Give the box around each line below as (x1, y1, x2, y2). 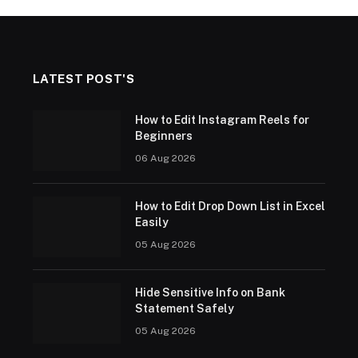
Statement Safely (134, 301, 234, 315)
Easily (134, 215, 169, 229)
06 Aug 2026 (134, 152, 196, 164)
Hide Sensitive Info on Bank (134, 285, 285, 299)
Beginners (134, 129, 193, 142)
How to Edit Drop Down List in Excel (134, 199, 325, 213)
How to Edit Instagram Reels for (134, 113, 309, 126)
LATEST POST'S (32, 71, 135, 86)
